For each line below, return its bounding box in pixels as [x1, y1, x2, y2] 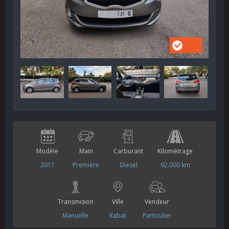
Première [73, 161, 99, 169]
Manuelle [62, 211, 88, 220]
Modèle [36, 147, 58, 155]
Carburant [113, 147, 143, 155]
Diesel [119, 161, 138, 169]
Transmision [57, 197, 94, 206]
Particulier [142, 211, 172, 220]
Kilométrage [157, 147, 193, 155]
